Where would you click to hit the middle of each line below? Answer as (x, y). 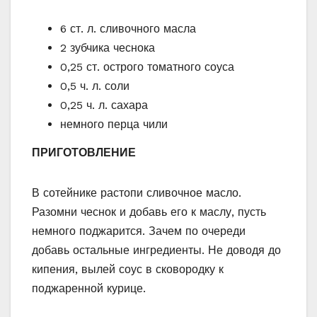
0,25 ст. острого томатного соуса (147, 67)
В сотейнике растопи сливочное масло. (137, 192)
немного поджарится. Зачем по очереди (139, 231)
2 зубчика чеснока (108, 47)
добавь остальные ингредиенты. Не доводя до (156, 250)
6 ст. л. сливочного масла (128, 28)
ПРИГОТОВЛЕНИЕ (84, 152)
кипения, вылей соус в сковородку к (128, 269)
